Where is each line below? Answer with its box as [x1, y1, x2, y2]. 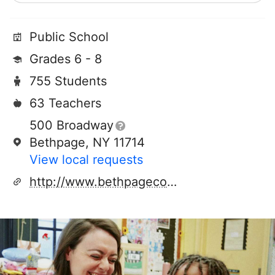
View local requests [29, 152, 143, 168]
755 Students [29, 74, 107, 89]
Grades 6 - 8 [29, 52, 102, 67]
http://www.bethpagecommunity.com [167, 174, 177, 190]
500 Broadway [29, 118, 114, 133]
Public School [29, 29, 109, 45]
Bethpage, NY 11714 [29, 135, 145, 150]
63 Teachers [29, 96, 101, 111]
